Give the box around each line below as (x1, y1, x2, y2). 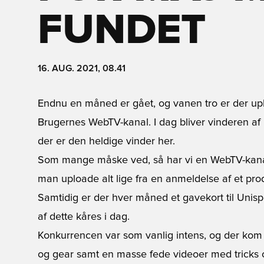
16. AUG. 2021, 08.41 (38, 64, 126, 73)
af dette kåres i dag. (38, 212, 130, 222)
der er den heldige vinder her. (38, 136, 175, 147)
